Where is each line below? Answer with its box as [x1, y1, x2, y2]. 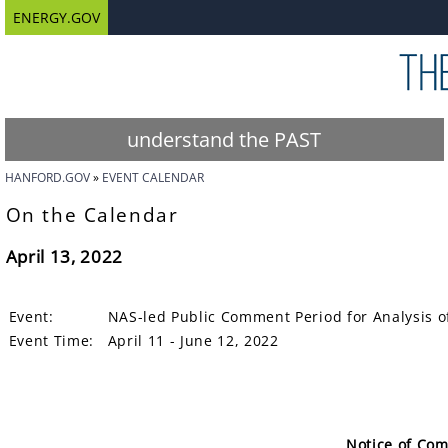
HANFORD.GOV [4, 169, 90, 186]
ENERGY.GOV [12, 8, 100, 27]
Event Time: [8, 331, 94, 350]
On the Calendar [5, 202, 179, 228]
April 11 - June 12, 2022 [107, 331, 279, 350]
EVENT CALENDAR [101, 169, 204, 186]
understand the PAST [127, 126, 322, 153]
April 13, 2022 [5, 245, 124, 268]
